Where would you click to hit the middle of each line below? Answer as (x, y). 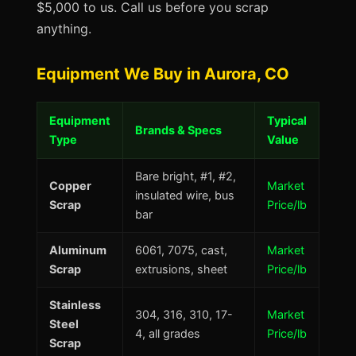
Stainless (75, 305)
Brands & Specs (178, 130)
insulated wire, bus (185, 195)
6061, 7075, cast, (181, 250)
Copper (70, 186)
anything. (64, 29)
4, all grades (168, 333)
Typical (287, 120)
